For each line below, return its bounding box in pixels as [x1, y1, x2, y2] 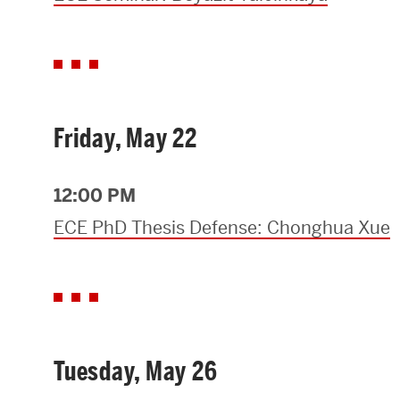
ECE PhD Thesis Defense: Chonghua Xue [54, 216, 390, 240]
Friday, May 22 [54, 122, 197, 155]
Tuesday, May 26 [54, 355, 218, 388]
